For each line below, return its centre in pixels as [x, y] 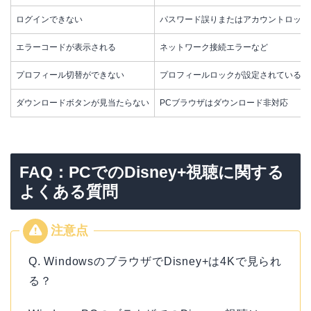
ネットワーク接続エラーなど [214, 47]
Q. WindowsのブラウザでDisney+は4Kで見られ [155, 262]
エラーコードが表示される [66, 47]
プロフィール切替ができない [70, 75]
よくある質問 [69, 192]
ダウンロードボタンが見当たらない [83, 102]
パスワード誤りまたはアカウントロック [235, 19]
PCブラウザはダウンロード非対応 [224, 102]
